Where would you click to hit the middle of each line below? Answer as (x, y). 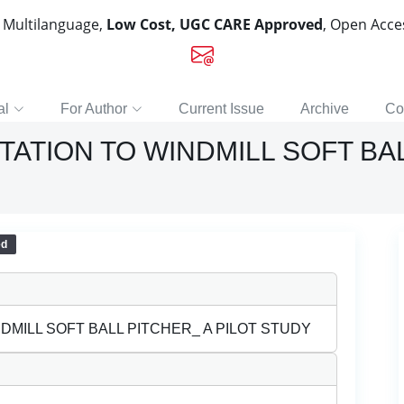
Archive (325, 109)
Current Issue (221, 109)
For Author (94, 109)
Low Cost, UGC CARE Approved (215, 24)
